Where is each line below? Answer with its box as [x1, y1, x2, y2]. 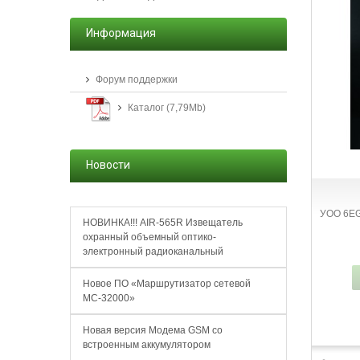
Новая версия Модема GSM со [83, 325, 223, 336]
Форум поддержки [96, 74, 178, 85]
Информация [86, 27, 156, 39]
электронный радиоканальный [83, 246, 223, 257]
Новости [86, 158, 130, 171]
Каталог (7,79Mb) [128, 102, 206, 113]
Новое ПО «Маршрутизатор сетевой [83, 278, 251, 289]
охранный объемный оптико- [83, 231, 216, 243]
